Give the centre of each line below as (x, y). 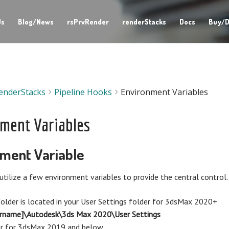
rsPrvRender (88, 21)
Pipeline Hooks (83, 92)
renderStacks (144, 21)
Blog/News (36, 21)
